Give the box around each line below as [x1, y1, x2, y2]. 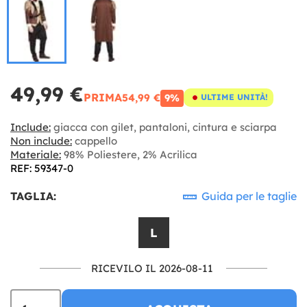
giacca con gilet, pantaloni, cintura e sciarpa [51, 120, 277, 134]
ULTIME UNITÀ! [201, 92, 268, 102]
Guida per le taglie [199, 188, 297, 203]
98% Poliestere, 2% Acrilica [61, 147, 197, 161]
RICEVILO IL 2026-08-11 [91, 261, 213, 275]
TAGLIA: [10, 188, 56, 203]
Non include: [10, 134, 72, 147]
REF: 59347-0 [10, 161, 73, 175]
